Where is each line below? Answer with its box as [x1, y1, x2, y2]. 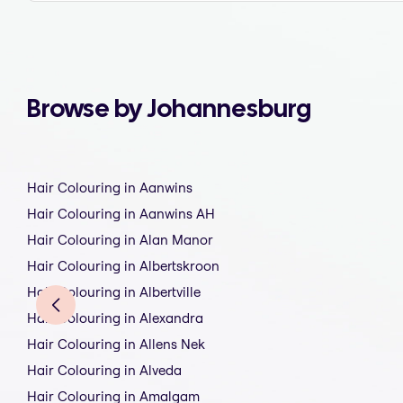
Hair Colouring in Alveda [27, 362, 182, 380]
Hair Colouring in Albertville [27, 283, 201, 301]
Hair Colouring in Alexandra [27, 309, 203, 327]
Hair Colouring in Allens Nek [27, 336, 205, 354]
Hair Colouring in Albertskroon [27, 257, 219, 275]
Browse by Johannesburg [27, 92, 311, 125]
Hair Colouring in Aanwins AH [27, 205, 215, 223]
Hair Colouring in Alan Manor [27, 231, 213, 249]
